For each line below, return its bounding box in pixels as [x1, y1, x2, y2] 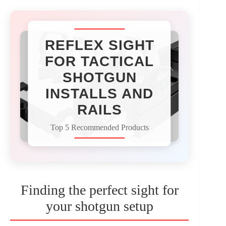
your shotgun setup [45, 198, 153, 214]
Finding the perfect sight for [20, 182, 179, 198]
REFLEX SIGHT [44, 37, 154, 53]
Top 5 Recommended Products [50, 123, 149, 132]
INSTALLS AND [45, 85, 154, 101]
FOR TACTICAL [45, 53, 154, 69]
